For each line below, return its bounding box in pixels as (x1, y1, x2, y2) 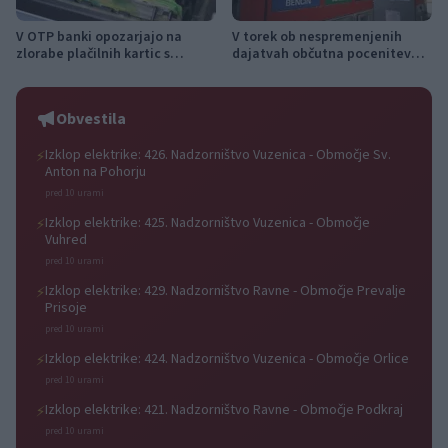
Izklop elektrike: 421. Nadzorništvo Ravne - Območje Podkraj (45, 399, 403, 420)
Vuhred (45, 229, 87, 250)
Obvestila (56, 107, 126, 130)
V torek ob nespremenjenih (232, 26, 402, 47)
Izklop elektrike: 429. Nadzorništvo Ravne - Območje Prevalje (45, 280, 406, 301)
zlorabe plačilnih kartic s (16, 43, 170, 64)
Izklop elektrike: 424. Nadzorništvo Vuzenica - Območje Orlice (45, 348, 409, 369)
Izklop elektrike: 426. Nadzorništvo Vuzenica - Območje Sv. (45, 144, 391, 165)
